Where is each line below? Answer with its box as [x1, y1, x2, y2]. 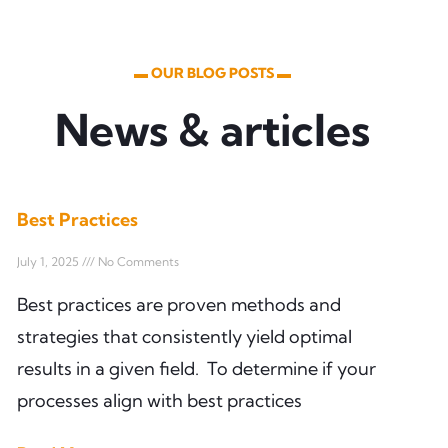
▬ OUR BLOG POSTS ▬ [133, 63, 291, 82]
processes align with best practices [17, 388, 302, 412]
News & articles [54, 102, 370, 157]
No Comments [95, 253, 179, 269]
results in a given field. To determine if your [17, 356, 376, 380]
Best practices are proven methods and [17, 292, 341, 316]
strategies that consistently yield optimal [17, 324, 352, 348]
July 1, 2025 [17, 253, 82, 269]
